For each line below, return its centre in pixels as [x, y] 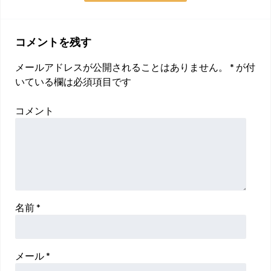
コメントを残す [53, 41]
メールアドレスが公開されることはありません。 [122, 67]
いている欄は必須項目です [73, 81]
